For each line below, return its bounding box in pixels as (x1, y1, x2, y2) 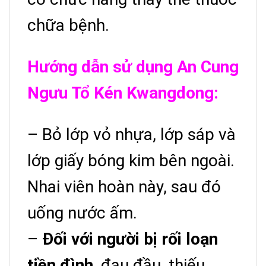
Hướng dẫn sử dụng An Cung (27, 57, 239, 77)
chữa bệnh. (27, 15, 109, 36)
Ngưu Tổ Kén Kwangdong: (27, 83, 218, 103)
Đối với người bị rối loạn (42, 229, 218, 249)
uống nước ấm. (27, 203, 137, 223)
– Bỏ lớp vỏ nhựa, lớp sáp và (27, 125, 236, 145)
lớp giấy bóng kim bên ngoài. (27, 151, 235, 171)
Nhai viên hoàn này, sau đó (27, 177, 221, 197)
